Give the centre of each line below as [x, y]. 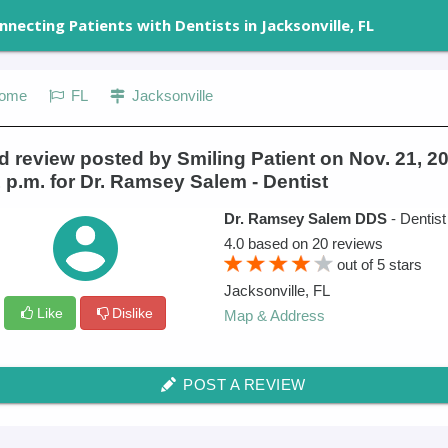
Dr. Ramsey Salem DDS [307, 218]
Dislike [133, 312]
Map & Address [274, 315]
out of [355, 264]
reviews [355, 243]
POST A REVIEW [242, 384]
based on [278, 243]
